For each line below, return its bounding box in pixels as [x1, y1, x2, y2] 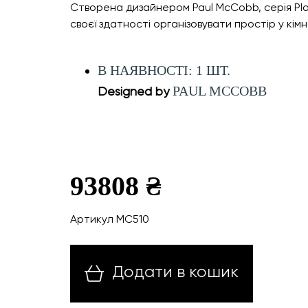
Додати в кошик [112, 262, 239, 281]
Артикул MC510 [70, 212, 149, 225]
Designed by [98, 84, 173, 98]
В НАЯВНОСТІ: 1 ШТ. [98, 63, 230, 78]
